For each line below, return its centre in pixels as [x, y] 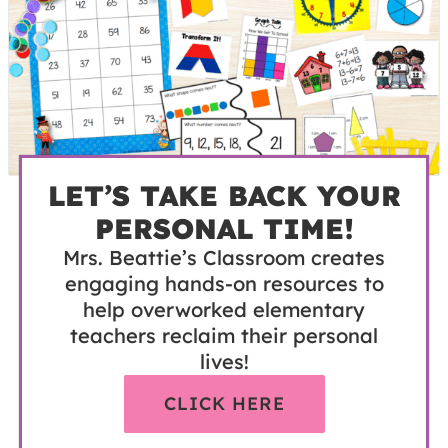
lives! [224, 362]
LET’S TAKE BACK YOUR [224, 196]
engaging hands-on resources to [224, 284]
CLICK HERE [224, 404]
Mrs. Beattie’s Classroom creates [224, 258]
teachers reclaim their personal [224, 336]
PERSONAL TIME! [224, 229]
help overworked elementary [224, 310]
